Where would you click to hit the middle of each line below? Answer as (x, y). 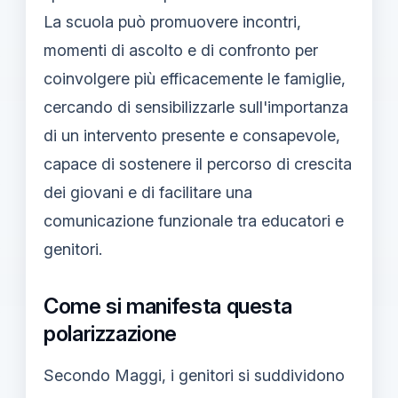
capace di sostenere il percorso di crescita (198, 163)
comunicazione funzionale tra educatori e (194, 220)
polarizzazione (110, 333)
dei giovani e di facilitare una (148, 192)
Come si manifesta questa (168, 306)
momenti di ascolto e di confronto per (181, 50)
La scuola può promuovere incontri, (172, 21)
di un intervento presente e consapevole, (192, 135)
